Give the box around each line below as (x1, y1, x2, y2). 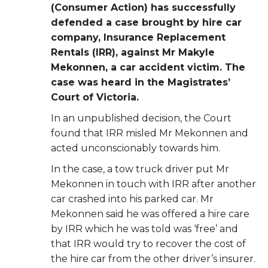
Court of (51, 92, 96, 103)
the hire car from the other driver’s (51, 253, 220, 265)
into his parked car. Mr (108, 193, 214, 205)
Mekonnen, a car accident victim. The (51, 62, 245, 74)
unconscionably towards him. (81, 142, 220, 154)
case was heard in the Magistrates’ (51, 77, 230, 89)
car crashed (51, 193, 108, 205)
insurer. (220, 253, 255, 265)
